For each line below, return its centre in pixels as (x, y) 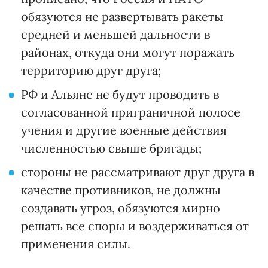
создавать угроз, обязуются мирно (121, 208)
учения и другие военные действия (124, 130)
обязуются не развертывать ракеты (122, 17)
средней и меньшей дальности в (115, 35)
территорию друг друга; (91, 71)
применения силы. (76, 244)
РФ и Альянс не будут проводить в (120, 95)
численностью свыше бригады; (111, 148)
